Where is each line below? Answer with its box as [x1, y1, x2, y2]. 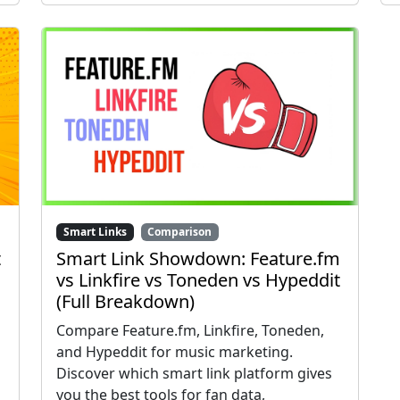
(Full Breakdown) [56, 289, 195, 314]
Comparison [147, 223, 212, 239]
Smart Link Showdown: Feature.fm [56, 246, 340, 271]
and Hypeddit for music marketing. [56, 342, 293, 362]
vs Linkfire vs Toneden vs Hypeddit [56, 268, 340, 293]
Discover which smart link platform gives [56, 363, 332, 384]
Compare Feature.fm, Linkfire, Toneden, [56, 321, 324, 341]
